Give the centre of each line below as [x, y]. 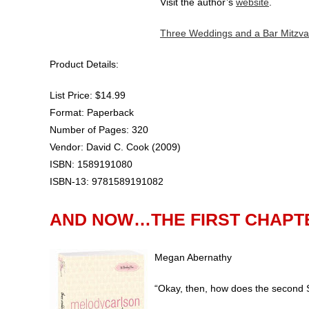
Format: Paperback [92, 112]
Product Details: [84, 64]
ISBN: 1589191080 [91, 164]
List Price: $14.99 [88, 95]
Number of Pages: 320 [99, 129]
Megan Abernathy [193, 257]
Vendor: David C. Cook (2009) [115, 147]
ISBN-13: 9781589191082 [107, 181]
